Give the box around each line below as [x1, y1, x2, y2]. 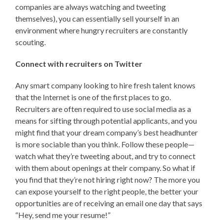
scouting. [15, 37, 46, 47]
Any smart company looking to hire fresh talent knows [15, 80, 196, 90]
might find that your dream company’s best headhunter [15, 127, 198, 137]
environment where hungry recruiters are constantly [15, 25, 188, 35]
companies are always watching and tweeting [15, 1, 166, 11]
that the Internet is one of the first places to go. [15, 92, 171, 102]
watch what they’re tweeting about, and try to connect [15, 151, 196, 161]
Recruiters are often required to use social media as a [15, 104, 192, 113]
